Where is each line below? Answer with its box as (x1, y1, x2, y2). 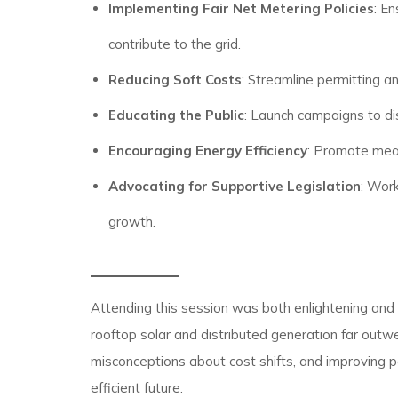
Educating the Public (107, 107, 244, 123)
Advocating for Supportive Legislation (107, 178, 361, 195)
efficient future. (91, 379, 183, 396)
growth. (107, 213, 155, 230)
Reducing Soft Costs (107, 71, 242, 88)
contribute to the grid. (107, 36, 241, 52)
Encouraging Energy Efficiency (107, 142, 307, 159)
